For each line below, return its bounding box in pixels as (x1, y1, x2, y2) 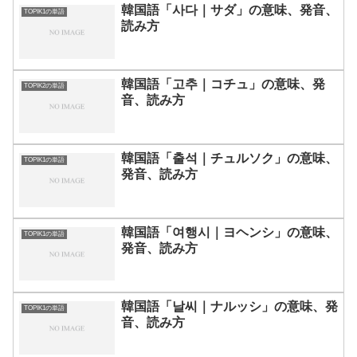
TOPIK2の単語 (23, 82, 65, 90)
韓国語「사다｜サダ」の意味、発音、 (121, 3, 338, 18)
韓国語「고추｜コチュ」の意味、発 (121, 77, 325, 92)
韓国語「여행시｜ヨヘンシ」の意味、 (121, 225, 338, 239)
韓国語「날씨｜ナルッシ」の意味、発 (121, 299, 338, 313)
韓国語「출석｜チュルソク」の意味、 (121, 151, 338, 165)
